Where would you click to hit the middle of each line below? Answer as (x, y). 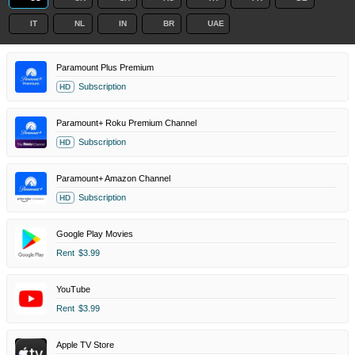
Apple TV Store (85, 344)
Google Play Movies (95, 233)
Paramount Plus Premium (105, 67)
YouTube (73, 289)
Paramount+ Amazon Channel (113, 178)
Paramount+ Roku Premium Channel (126, 122)
